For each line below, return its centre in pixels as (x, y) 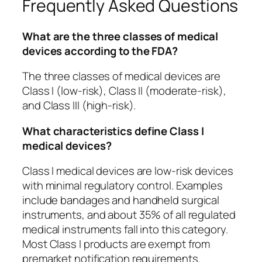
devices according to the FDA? (100, 51)
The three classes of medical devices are (121, 76)
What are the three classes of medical (120, 36)
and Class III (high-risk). (79, 106)
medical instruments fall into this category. (125, 230)
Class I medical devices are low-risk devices (128, 171)
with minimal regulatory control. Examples (123, 186)
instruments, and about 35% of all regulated (129, 215)
